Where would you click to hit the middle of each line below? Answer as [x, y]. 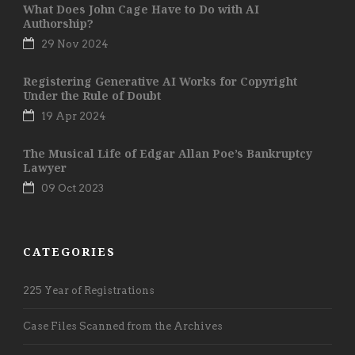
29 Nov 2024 [75, 44]
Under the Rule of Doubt [92, 95]
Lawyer [45, 167]
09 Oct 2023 [73, 188]
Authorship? [58, 23]
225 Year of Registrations [89, 290]
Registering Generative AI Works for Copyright [160, 81]
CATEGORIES [69, 251]
